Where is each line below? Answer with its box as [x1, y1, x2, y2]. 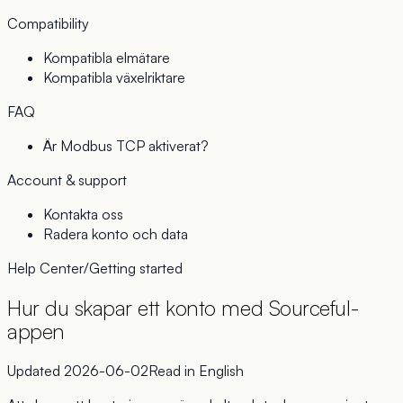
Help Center [7, 259, 84, 277]
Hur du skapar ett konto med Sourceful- [7, 293, 360, 321]
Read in [148, 361, 199, 380]
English [199, 361, 244, 380]
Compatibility [7, 14, 89, 32]
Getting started [89, 259, 183, 277]
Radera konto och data [43, 225, 188, 243]
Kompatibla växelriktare [43, 68, 185, 86]
